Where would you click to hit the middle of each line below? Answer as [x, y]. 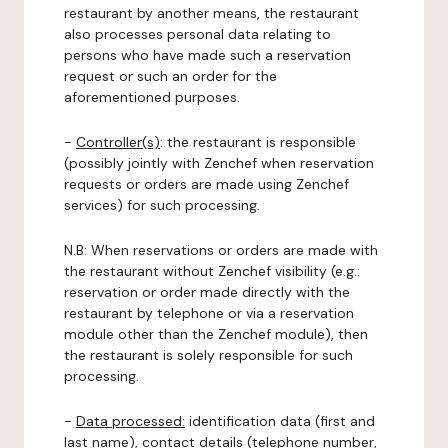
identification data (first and [280, 421]
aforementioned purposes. [152, 97]
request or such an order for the [170, 76]
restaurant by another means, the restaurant [211, 13]
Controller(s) [118, 142]
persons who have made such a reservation [207, 55]
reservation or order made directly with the [207, 292]
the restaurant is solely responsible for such [208, 355]
